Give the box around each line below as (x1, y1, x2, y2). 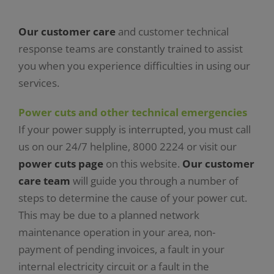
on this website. (103, 157, 182, 171)
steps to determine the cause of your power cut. (18, 191, 247, 206)
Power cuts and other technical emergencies (18, 105, 247, 120)
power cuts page (18, 157, 103, 171)
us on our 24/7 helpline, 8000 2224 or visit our (18, 139, 237, 154)
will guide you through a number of (70, 174, 239, 188)
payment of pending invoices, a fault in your (18, 242, 224, 257)
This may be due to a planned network (18, 208, 199, 223)
